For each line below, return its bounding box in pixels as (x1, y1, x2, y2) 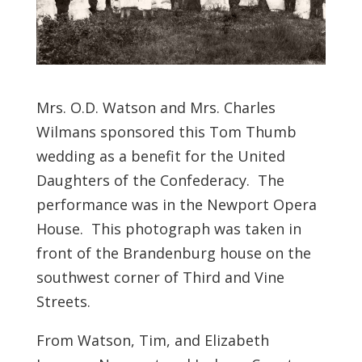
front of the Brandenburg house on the (36, 242, 311, 263)
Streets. (36, 291, 90, 311)
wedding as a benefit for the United (36, 145, 285, 166)
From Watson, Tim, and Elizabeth (36, 330, 269, 350)
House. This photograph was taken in (36, 218, 301, 238)
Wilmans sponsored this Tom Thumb (36, 121, 297, 141)
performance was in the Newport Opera (36, 194, 317, 214)
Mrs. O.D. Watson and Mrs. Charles (36, 97, 276, 117)
